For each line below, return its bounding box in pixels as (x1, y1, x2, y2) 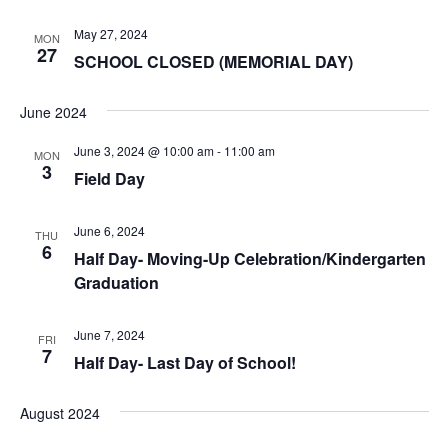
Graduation (73, 270, 159, 294)
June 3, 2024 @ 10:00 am (73, 141, 214, 159)
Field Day (73, 166, 145, 190)
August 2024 (19, 402, 100, 423)
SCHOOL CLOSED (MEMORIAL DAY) (73, 49, 353, 73)
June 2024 (19, 101, 87, 122)
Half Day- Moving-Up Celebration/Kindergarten (73, 246, 426, 270)
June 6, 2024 (73, 221, 145, 239)
